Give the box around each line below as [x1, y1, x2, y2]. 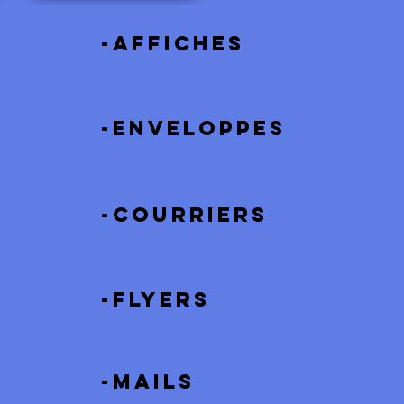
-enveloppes [101, 115, 286, 141]
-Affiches [101, 31, 244, 56]
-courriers [101, 202, 268, 227]
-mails [101, 369, 195, 394]
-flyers [101, 287, 210, 312]
